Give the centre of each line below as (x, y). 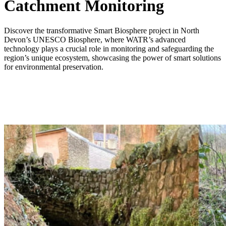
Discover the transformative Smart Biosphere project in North (102, 30)
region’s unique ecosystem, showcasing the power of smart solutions (112, 58)
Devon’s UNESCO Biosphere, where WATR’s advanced (95, 39)
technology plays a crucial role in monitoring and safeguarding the (109, 48)
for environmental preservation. (54, 67)
